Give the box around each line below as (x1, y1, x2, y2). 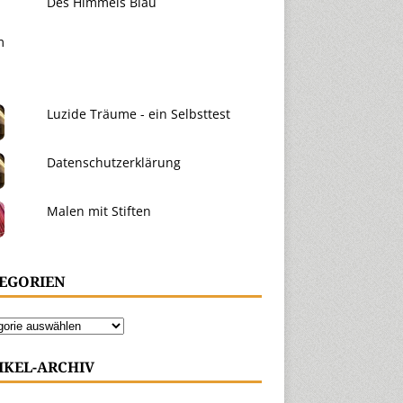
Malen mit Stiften (46, 201, 151, 219)
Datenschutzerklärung (46, 153, 181, 171)
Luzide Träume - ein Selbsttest (46, 104, 230, 122)
